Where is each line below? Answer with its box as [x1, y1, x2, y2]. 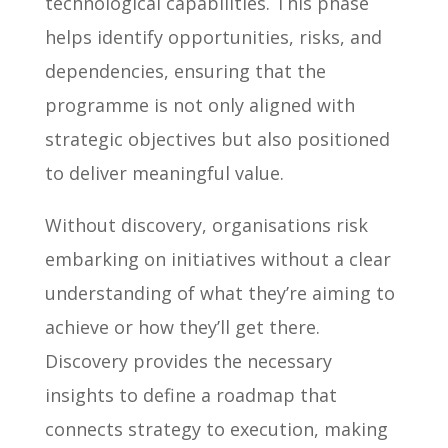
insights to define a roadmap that [44, 382, 337, 407]
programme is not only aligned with [44, 92, 355, 117]
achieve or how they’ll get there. [44, 314, 320, 339]
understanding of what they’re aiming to [44, 280, 395, 305]
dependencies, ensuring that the [44, 58, 326, 83]
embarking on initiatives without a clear [44, 246, 391, 271]
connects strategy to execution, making [44, 416, 388, 441]
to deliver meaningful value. [44, 160, 284, 185]
